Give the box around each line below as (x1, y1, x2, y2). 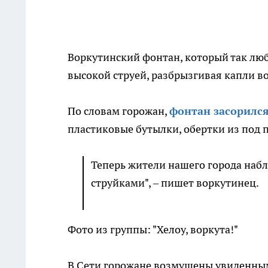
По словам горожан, (68, 104, 169, 118)
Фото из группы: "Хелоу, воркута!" (68, 223, 238, 237)
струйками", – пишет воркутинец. (91, 176, 261, 190)
